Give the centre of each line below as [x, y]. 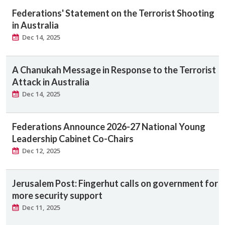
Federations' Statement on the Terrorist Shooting [113, 13]
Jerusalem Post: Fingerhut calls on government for [115, 183]
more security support [57, 195]
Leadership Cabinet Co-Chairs [73, 138]
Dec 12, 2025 [41, 150]
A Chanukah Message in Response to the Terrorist [114, 70]
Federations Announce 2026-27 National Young [109, 126]
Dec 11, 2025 [41, 207]
